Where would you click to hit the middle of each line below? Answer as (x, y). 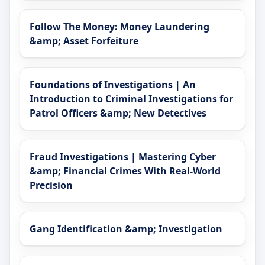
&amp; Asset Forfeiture (84, 41)
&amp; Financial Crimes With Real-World (125, 171)
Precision (51, 185)
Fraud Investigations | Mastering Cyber (123, 157)
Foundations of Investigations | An (113, 85)
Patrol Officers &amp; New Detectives (118, 113)
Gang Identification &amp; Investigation (126, 229)
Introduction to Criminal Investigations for (131, 99)
